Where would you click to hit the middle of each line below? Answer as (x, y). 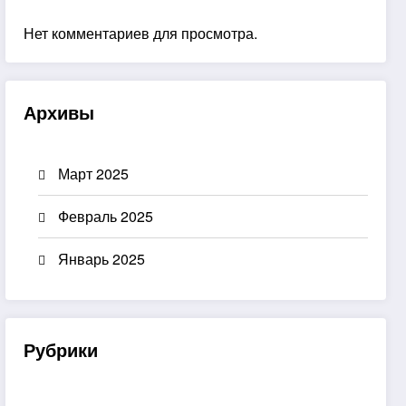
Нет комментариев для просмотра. (141, 34)
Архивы (59, 112)
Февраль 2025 (106, 217)
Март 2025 (94, 174)
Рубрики (61, 349)
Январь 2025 (102, 259)
